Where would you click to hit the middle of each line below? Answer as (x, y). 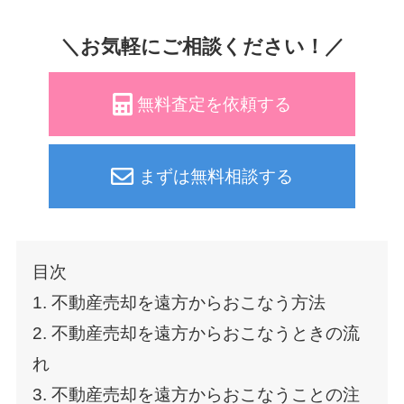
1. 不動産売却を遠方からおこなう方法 (179, 302)
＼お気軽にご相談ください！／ (202, 47)
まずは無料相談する (216, 177)
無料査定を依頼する (215, 105)
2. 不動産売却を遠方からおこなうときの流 (196, 333)
